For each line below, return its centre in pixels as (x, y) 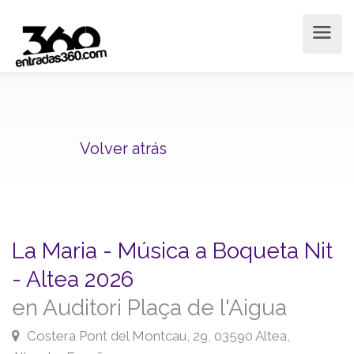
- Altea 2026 (73, 279)
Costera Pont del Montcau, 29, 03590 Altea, (157, 336)
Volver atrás (123, 148)
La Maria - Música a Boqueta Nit (172, 251)
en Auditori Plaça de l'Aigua (149, 308)
